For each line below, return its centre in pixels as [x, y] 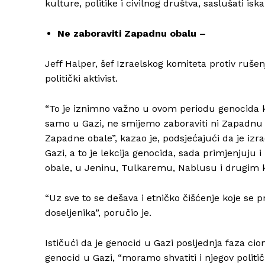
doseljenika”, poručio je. [98, 213]
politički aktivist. [81, 79]
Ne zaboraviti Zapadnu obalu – [132, 34]
